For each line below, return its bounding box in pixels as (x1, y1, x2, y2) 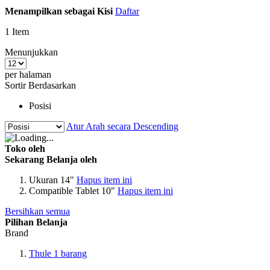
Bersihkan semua (5, 206, 70, 217)
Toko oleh (5, 143, 45, 154)
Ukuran (29, 175, 58, 186)
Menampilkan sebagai (5, 6, 95, 17)
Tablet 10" (75, 186, 115, 196)
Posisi (29, 101, 51, 111)
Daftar (115, 6, 139, 17)
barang (58, 248, 87, 259)
